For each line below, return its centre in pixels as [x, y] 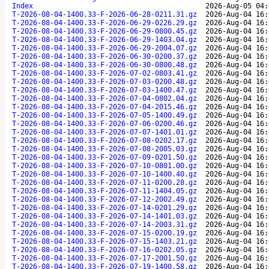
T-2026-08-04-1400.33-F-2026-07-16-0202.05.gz [104, 249]
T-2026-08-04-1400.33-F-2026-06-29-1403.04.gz [104, 39]
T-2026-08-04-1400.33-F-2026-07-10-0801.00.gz [104, 165]
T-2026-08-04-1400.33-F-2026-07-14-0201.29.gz [104, 207]
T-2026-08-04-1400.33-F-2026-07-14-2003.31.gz [104, 224]
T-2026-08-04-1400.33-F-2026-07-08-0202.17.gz [104, 140]
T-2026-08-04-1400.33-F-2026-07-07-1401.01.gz [104, 132]
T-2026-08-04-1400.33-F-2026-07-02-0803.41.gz [104, 73]
